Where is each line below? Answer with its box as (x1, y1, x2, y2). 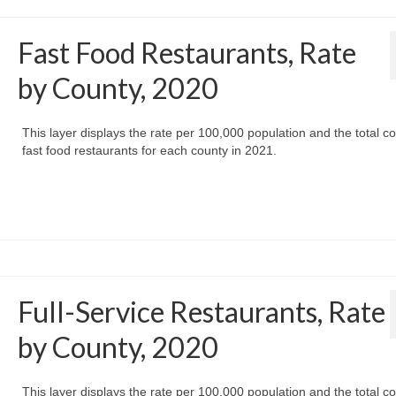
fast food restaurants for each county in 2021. (21, 143, 277, 158)
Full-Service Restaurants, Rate (17, 294, 385, 330)
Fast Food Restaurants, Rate (17, 35, 356, 71)
